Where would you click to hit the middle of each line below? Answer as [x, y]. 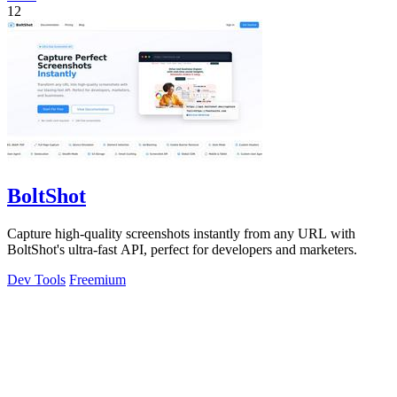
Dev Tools [36, 279]
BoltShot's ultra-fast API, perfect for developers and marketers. [182, 249]
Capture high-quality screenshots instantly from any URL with [181, 233]
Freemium [97, 279]
